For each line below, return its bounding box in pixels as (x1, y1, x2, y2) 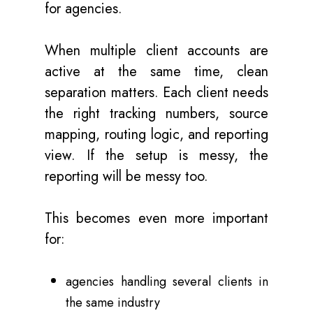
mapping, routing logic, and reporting (45, 124, 268, 145)
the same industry (66, 293, 160, 312)
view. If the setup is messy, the (45, 145, 268, 166)
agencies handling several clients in (66, 272, 268, 291)
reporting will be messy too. (45, 166, 208, 187)
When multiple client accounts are (45, 41, 268, 61)
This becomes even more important (45, 208, 268, 228)
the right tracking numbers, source (45, 103, 268, 124)
